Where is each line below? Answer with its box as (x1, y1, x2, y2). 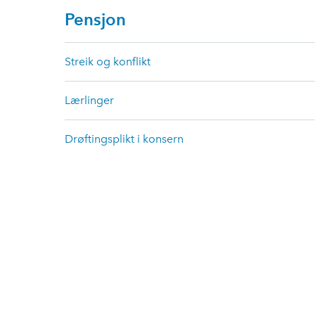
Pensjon (65, 9, 126, 30)
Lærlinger (65, 94, 114, 107)
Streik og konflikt (65, 55, 150, 68)
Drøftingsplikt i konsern (65, 132, 184, 146)
